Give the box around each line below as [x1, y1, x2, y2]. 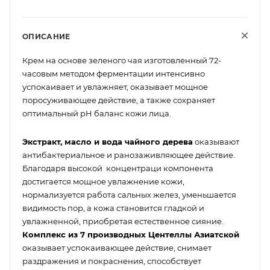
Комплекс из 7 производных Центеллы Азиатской [22, 229, 239, 239]
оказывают [193, 136, 239, 146]
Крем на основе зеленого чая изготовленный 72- [22, 55, 221, 65]
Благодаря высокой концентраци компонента [22, 163, 213, 173]
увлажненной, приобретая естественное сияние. [22, 216, 224, 226]
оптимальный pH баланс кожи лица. [22, 108, 171, 118]
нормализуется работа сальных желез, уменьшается [22, 189, 236, 199]
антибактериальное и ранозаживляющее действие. [22, 149, 235, 160]
